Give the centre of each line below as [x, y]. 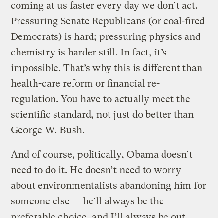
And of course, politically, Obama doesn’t [102, 154]
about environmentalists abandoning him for [109, 185]
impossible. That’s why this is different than [107, 68]
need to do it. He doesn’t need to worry [96, 170]
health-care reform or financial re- [85, 83]
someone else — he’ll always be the [88, 201]
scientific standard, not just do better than [102, 114]
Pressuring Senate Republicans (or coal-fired [108, 21]
